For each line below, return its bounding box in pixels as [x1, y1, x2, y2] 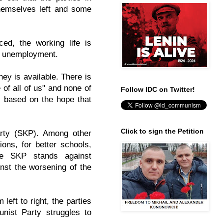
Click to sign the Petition [121, 127, 204, 135]
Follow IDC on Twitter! [121, 85, 195, 93]
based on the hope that [3, 94, 91, 104]
